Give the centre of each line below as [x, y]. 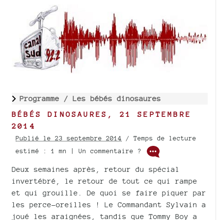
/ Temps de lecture [159, 138]
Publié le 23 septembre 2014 [69, 138]
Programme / [46, 98]
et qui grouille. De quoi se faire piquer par [109, 192]
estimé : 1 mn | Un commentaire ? [81, 151]
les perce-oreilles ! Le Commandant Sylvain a [109, 204]
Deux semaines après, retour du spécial [96, 169]
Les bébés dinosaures [117, 98]
